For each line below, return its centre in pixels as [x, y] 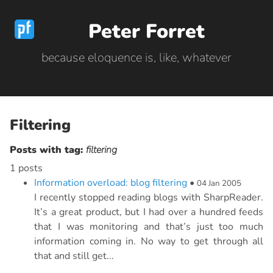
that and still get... [74, 256]
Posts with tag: [48, 150]
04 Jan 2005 [219, 183]
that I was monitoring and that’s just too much [149, 227]
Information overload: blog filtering [111, 183]
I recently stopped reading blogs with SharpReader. [149, 197]
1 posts [26, 168]
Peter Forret [146, 31]
